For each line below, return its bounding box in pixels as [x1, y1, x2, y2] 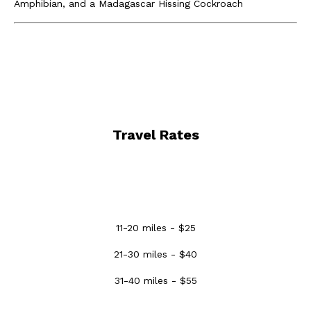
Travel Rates [112, 126, 199, 143]
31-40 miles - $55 [114, 275, 197, 286]
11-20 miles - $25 [115, 222, 196, 233]
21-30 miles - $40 [114, 249, 197, 260]
